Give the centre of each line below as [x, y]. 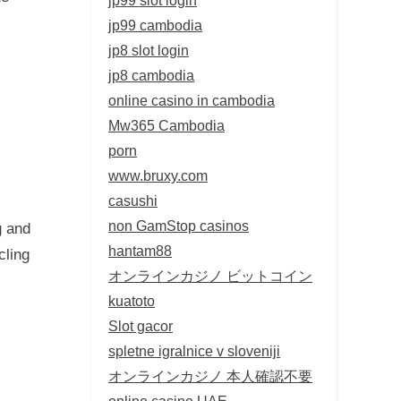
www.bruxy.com [158, 175]
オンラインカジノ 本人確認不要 [210, 375]
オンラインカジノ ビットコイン [210, 275]
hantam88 [140, 250]
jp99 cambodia [155, 25]
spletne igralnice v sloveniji [194, 350]
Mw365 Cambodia [166, 125]
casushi [133, 200]
